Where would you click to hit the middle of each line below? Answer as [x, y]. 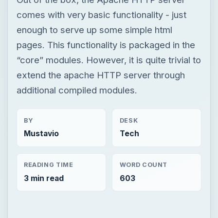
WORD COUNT [144, 165]
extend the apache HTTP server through [100, 75]
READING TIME [48, 165]
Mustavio [41, 133]
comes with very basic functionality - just [101, 14]
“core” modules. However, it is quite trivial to [109, 60]
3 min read [44, 178]
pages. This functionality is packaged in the [106, 45]
